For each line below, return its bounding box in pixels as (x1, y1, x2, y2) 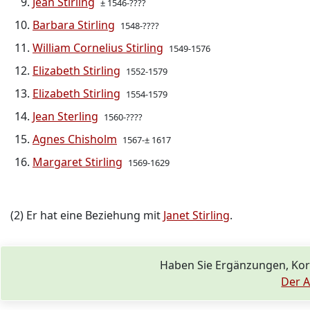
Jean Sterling (33, 109, 98, 124)
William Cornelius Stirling (33, 40, 163, 55)
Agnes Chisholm (33, 131, 117, 147)
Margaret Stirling (33, 154, 122, 170)
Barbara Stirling (33, 17, 115, 33)
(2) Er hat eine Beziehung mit (10, 208, 163, 223)
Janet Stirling (163, 208, 230, 223)
